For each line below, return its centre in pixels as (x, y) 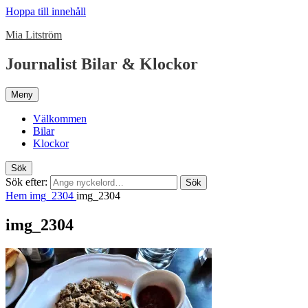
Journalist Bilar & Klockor (102, 64)
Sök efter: (26, 181)
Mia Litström (34, 35)
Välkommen (60, 118)
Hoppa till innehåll (46, 11)
